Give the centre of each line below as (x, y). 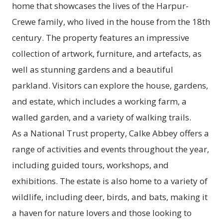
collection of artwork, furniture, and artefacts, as (107, 54)
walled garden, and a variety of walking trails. (102, 117)
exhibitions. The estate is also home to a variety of (110, 181)
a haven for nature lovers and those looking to (102, 213)
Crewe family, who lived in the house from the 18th (111, 22)
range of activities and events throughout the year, (111, 149)
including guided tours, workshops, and (90, 165)
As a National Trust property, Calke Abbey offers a (111, 133)
